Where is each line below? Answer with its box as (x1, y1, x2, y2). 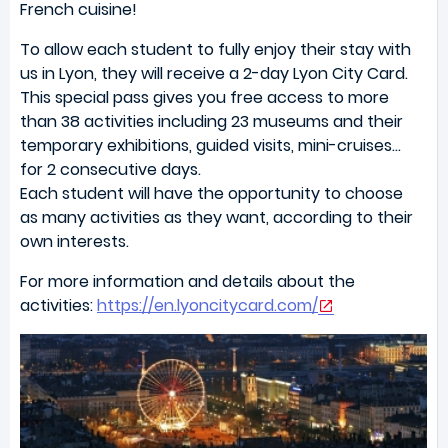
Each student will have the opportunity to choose (20, 181, 403, 205)
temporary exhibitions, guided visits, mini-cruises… (20, 133, 401, 157)
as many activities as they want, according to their (20, 205, 413, 229)
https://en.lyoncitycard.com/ (97, 293, 318, 317)
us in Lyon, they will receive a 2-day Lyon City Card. (20, 61, 408, 85)
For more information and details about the (20, 269, 355, 293)
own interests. (20, 229, 129, 253)
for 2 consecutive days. (20, 157, 201, 181)
